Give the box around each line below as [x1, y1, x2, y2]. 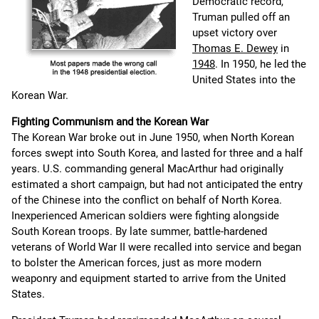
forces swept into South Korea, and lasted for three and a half [11, 147, 303, 160]
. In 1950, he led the [215, 58, 306, 71]
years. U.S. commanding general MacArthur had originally [11, 162, 283, 176]
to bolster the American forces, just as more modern [11, 256, 261, 270]
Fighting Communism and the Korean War [11, 115, 209, 129]
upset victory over [192, 26, 277, 40]
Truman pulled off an [192, 11, 290, 24]
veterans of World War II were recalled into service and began [11, 241, 301, 254]
